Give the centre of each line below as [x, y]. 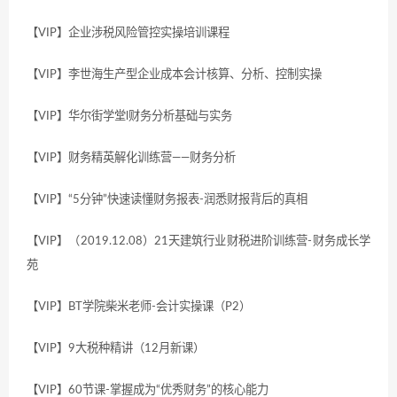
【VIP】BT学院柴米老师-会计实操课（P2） [139, 306]
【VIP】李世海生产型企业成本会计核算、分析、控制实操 [174, 74]
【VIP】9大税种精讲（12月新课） [116, 348]
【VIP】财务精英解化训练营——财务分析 [131, 157]
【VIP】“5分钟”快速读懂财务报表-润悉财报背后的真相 [167, 199]
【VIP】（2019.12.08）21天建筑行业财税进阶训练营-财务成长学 [198, 241]
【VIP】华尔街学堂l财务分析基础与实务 [129, 116]
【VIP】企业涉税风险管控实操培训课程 [128, 32]
